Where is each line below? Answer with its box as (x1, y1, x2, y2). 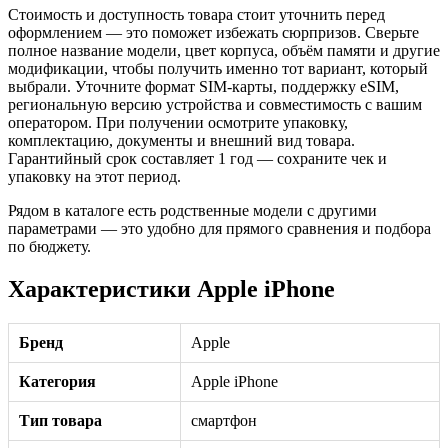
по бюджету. (8, 238, 91, 256)
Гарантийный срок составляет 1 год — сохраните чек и (8, 150, 387, 168)
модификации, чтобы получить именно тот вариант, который (8, 60, 428, 78)
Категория (19, 372, 96, 390)
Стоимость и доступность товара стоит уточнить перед (8, 6, 385, 24)
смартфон (191, 411, 257, 429)
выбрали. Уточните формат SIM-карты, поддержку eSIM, (8, 78, 399, 96)
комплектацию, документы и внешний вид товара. (8, 132, 355, 150)
